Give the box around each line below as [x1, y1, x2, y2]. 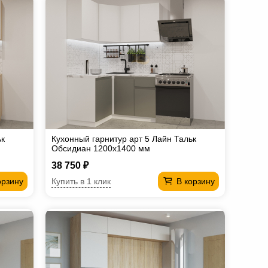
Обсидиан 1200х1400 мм [51, 144, 150, 153]
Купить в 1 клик [51, 176, 111, 186]
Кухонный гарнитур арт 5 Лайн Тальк [51, 134, 196, 144]
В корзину [176, 176, 215, 186]
